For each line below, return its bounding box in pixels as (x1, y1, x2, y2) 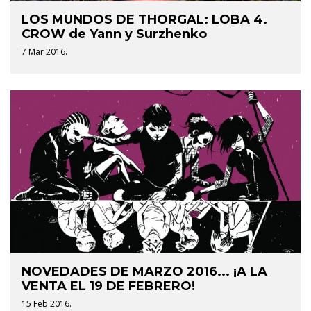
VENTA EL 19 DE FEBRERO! (22, 278, 195, 294)
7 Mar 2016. (22, 46, 67, 58)
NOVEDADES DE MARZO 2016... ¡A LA (22, 264, 267, 280)
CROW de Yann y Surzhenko (22, 26, 207, 42)
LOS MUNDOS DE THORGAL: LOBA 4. (22, 12, 267, 28)
